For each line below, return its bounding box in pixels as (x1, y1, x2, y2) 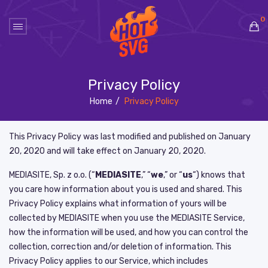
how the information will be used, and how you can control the (9, 227, 248, 237)
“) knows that (193, 169, 245, 180)
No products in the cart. (109, 54, 202, 65)
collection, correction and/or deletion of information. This (9, 241, 232, 252)
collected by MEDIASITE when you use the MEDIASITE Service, (9, 212, 245, 223)
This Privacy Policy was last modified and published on (9, 131, 218, 142)
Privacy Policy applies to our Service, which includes (9, 255, 208, 266)
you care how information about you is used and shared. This (9, 184, 242, 194)
